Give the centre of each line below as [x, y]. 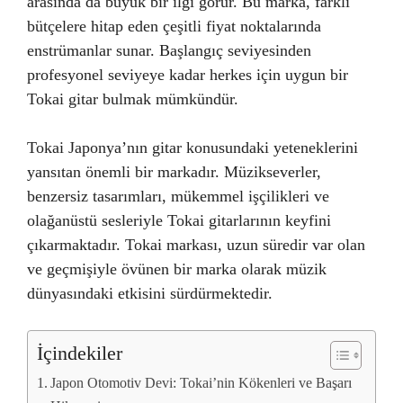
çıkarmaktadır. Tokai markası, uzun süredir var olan [196, 245]
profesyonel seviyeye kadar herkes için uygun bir [188, 75]
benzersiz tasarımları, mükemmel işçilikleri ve [178, 196]
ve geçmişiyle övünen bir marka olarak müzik [177, 269]
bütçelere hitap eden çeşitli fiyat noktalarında [174, 26]
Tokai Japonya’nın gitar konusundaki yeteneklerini [193, 148]
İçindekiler [80, 354]
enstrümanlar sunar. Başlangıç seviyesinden [169, 50]
